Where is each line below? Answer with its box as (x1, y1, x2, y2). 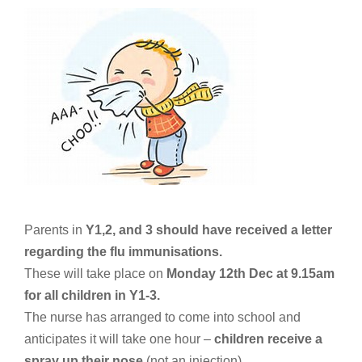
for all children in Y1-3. (24, 288, 160, 302)
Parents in (24, 223, 82, 237)
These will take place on (24, 267, 166, 280)
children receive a (214, 332, 322, 346)
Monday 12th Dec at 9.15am (166, 267, 335, 280)
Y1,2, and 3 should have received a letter (82, 223, 332, 237)
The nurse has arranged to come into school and (24, 310, 301, 324)
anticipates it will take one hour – (24, 332, 214, 346)
